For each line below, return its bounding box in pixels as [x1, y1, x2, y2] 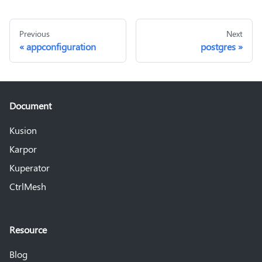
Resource [9, 223, 47, 236]
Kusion [9, 124, 37, 136]
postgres [201, 40, 236, 53]
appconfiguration [26, 40, 96, 53]
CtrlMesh [9, 180, 46, 192]
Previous [19, 27, 50, 39]
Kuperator [9, 161, 50, 174]
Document [9, 99, 51, 112]
